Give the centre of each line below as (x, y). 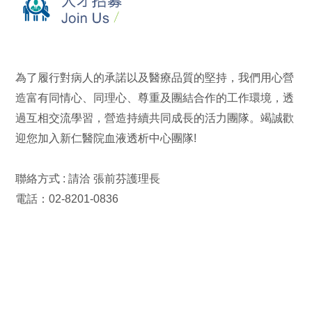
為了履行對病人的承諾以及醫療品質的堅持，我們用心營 (155, 77)
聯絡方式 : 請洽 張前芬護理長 (88, 178)
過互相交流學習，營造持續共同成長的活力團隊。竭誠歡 (155, 117)
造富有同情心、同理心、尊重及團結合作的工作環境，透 (155, 97)
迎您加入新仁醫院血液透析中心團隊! (106, 138)
